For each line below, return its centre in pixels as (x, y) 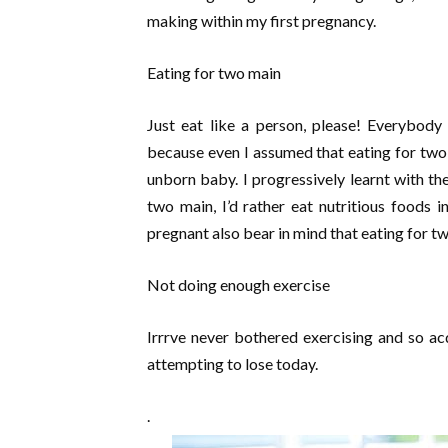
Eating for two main (214, 72)
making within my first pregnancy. (261, 20)
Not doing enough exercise (238, 284)
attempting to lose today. (232, 363)
